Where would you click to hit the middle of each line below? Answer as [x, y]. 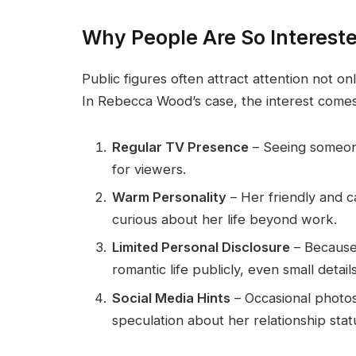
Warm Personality [169, 197]
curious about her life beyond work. [224, 219]
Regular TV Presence [180, 147]
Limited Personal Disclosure [201, 248]
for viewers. [149, 169]
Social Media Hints [171, 298]
